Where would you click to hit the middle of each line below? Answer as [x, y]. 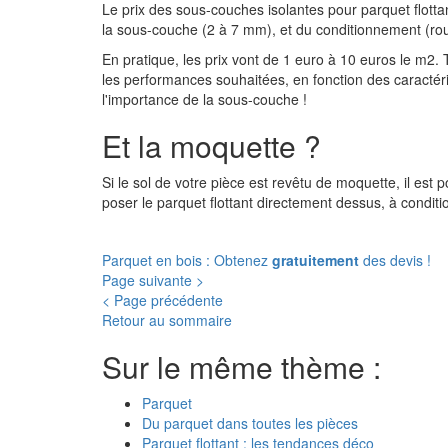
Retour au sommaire [167, 320]
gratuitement [315, 260]
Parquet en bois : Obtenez [187, 260]
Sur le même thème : [241, 366]
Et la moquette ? [211, 145]
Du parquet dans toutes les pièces [250, 423]
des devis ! [395, 260]
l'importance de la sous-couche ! [204, 99]
